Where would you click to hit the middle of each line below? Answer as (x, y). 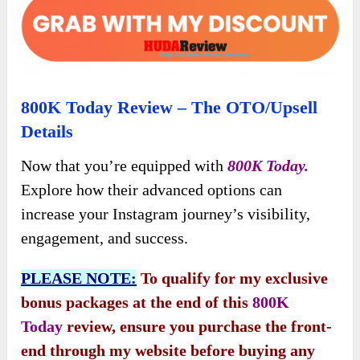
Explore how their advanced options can (152, 189)
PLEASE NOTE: (79, 278)
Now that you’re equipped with (125, 165)
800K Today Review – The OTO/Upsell (170, 107)
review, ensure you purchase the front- (198, 326)
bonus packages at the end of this (137, 302)
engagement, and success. (105, 237)
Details (47, 131)
